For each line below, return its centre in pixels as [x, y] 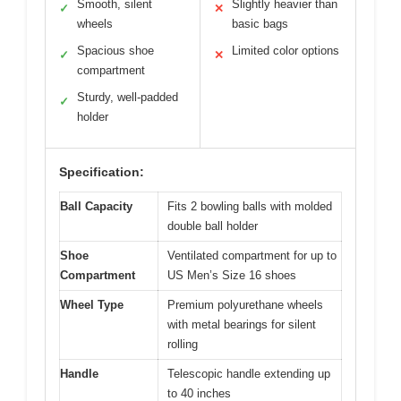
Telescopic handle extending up [249, 374]
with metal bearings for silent [242, 325]
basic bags [260, 24]
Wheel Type [92, 305]
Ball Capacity [96, 207]
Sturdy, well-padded [128, 98]
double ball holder [213, 226]
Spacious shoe [115, 51]
